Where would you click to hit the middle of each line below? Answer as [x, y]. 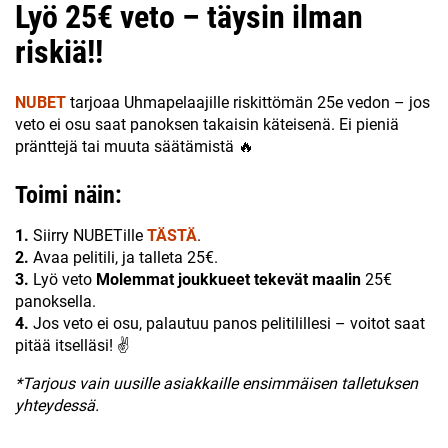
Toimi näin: [68, 194]
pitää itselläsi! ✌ [72, 345]
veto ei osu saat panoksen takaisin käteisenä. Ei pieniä [207, 124]
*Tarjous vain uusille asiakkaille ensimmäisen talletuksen [216, 383]
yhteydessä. [57, 405]
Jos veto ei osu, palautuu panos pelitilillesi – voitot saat [227, 323]
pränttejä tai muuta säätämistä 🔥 [134, 146]
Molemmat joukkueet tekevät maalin [228, 279]
